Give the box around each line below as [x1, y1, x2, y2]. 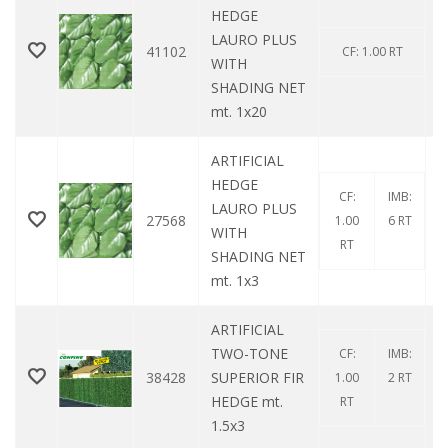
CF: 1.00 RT [341, 43, 403, 61]
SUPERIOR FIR [211, 368, 304, 388]
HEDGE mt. [211, 392, 283, 412]
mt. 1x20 [211, 102, 267, 122]
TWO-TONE [211, 344, 288, 364]
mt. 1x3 [211, 271, 259, 291]
